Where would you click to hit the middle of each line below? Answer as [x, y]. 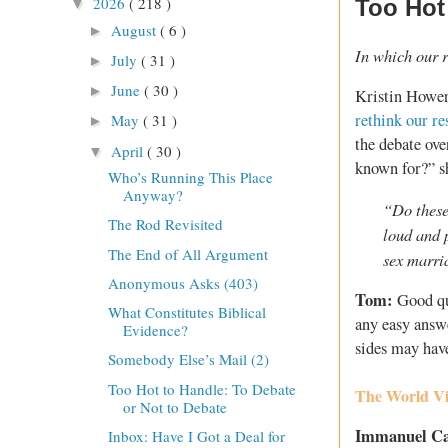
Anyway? [152, 195]
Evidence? [155, 330]
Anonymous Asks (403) [182, 282]
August [135, 29]
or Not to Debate [174, 406]
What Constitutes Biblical [186, 312]
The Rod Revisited [165, 224]
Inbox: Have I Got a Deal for [196, 435]
